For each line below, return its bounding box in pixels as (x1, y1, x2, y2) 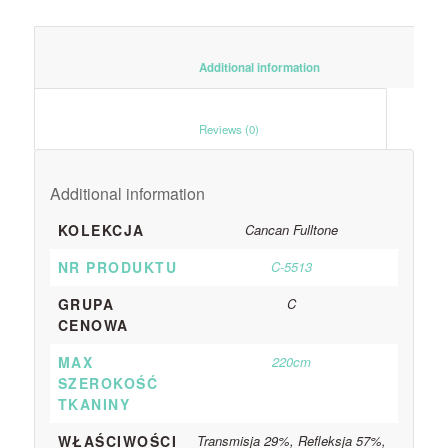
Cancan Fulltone (245, 219, 339, 239)
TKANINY (57, 393, 131, 414)
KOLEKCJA (57, 219, 145, 240)
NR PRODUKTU (57, 256, 178, 277)
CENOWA (57, 314, 129, 335)
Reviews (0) (258, 120, 367, 137)
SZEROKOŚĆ (57, 372, 159, 393)
